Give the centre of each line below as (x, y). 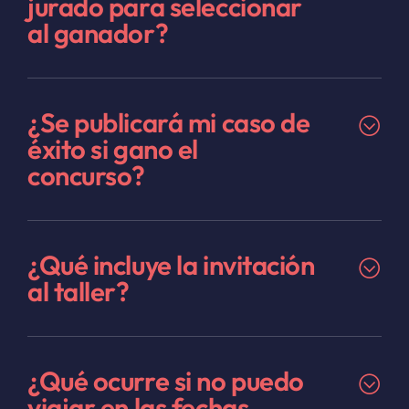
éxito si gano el (112, 149)
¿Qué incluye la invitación (171, 265)
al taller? (78, 291)
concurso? (86, 175)
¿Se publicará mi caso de (168, 122)
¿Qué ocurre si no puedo (165, 381)
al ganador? (98, 33)
